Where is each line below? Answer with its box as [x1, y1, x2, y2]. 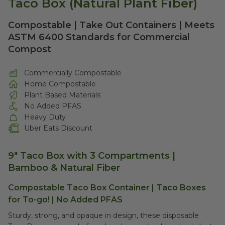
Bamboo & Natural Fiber [8, 162, 120, 173]
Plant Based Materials [24, 90, 101, 99]
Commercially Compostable [24, 68, 122, 77]
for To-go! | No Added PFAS [8, 195, 123, 204]
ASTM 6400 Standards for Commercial [8, 32, 190, 43]
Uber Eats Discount [24, 124, 93, 133]
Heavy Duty [24, 113, 66, 122]
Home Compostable [24, 79, 96, 88]
